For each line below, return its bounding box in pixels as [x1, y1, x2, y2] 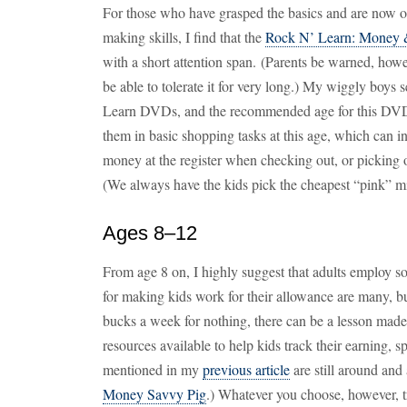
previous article [203, 360, 290, 379]
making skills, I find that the [103, 27, 265, 46]
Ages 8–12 [103, 222, 197, 244]
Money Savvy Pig [103, 384, 206, 403]
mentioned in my [103, 360, 203, 379]
